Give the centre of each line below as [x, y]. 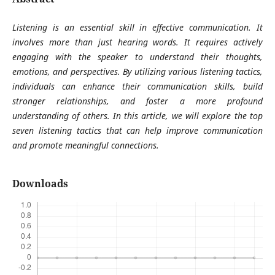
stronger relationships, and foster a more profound [137, 101]
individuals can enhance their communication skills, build [137, 87]
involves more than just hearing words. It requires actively [137, 42]
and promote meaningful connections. [85, 145]
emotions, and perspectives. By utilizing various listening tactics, [137, 72]
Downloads [40, 184]
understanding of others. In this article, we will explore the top [137, 116]
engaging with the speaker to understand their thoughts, [137, 57]
